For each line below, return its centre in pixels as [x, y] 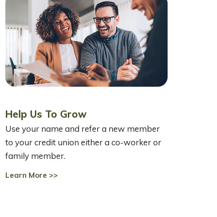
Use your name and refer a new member [83, 129]
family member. [35, 156]
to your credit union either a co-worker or [83, 142]
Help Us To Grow [46, 114]
